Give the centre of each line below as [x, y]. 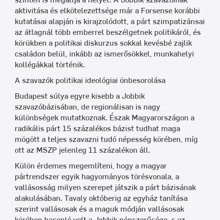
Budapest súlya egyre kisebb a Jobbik [80, 96]
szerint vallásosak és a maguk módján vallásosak [99, 209]
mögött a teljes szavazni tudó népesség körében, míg [106, 139]
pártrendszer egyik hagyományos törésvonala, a [97, 177]
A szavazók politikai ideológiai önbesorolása [90, 81]
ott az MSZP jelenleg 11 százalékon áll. [82, 150]
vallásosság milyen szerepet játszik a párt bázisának [105, 188]
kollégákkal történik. [50, 65]
